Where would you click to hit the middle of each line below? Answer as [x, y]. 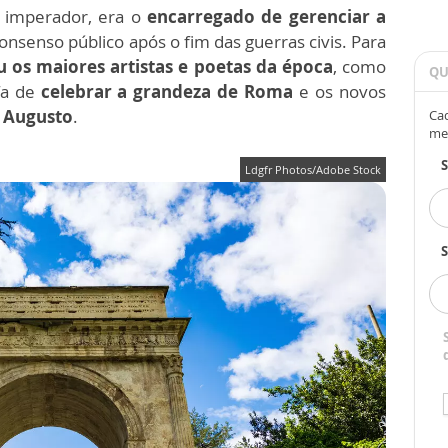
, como [359, 67]
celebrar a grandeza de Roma [167, 92]
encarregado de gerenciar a [263, 17]
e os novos [340, 92]
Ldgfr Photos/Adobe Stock [313, 170]
